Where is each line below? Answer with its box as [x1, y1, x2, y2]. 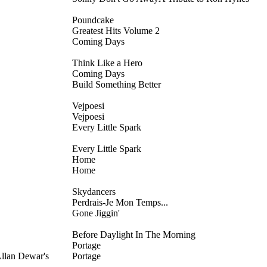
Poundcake [72, 14, 114, 25]
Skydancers [72, 186, 116, 197]
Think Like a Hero [72, 57, 142, 68]
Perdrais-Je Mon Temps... [72, 197, 168, 207]
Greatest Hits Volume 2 [72, 25, 160, 36]
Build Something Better [72, 79, 161, 89]
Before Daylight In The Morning [72, 229, 195, 240]
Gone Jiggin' [72, 207, 120, 218]
